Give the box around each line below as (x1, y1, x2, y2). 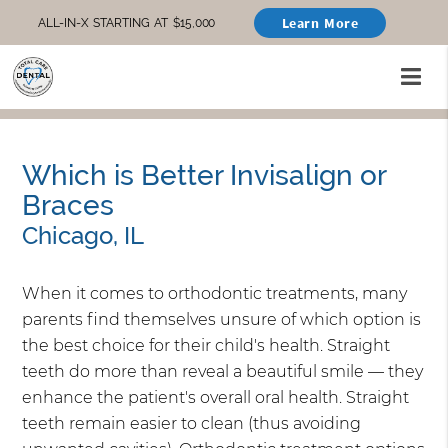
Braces (22, 189, 115, 223)
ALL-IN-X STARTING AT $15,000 (38, 15, 216, 30)
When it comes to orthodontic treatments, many (22, 284, 408, 304)
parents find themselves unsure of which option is (22, 310, 422, 330)
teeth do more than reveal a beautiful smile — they (22, 362, 424, 382)
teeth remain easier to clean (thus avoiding (22, 414, 362, 434)
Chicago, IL (22, 221, 145, 251)
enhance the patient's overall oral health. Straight (22, 388, 410, 408)
